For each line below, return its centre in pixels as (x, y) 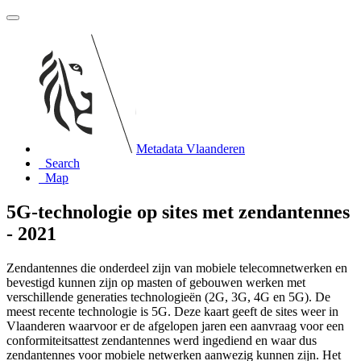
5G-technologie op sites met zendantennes (178, 212)
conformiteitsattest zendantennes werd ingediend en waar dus (162, 340)
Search (62, 163)
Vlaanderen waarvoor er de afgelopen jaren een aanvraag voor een (175, 326)
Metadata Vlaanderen (191, 149)
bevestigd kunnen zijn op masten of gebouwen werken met (156, 282)
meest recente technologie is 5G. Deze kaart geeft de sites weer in (172, 311)
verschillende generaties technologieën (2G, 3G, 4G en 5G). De (168, 297)
